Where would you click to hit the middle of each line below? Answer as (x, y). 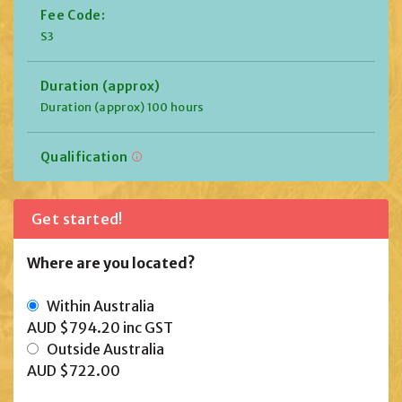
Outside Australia (101, 350)
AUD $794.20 (75, 328)
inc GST (148, 328)
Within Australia (96, 306)
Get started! (77, 219)
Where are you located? (111, 263)
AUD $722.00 (74, 371)
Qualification (86, 157)
